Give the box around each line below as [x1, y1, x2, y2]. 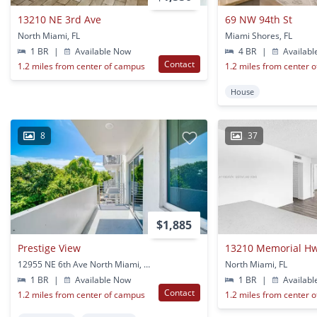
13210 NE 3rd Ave [18, 13, 101, 27]
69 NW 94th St [225, 13, 293, 27]
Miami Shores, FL [225, 30, 293, 42]
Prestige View [18, 241, 81, 255]
